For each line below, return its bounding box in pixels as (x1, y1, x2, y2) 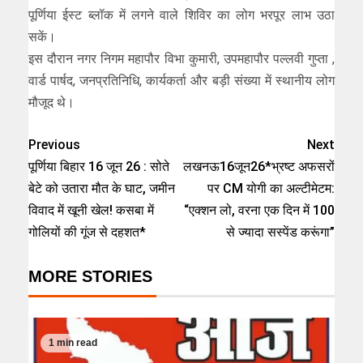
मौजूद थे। (28, 94, 75, 110)
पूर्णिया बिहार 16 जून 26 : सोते (28, 158, 169, 174)
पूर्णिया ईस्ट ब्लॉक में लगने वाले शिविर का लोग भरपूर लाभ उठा (28, 6, 335, 23)
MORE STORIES (28, 267, 152, 285)
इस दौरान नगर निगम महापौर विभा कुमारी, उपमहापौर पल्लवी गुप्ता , (28, 50, 335, 66)
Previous (28, 136, 80, 152)
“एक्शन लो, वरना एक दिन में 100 (184, 202, 335, 218)
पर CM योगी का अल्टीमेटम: (207, 180, 335, 196)
